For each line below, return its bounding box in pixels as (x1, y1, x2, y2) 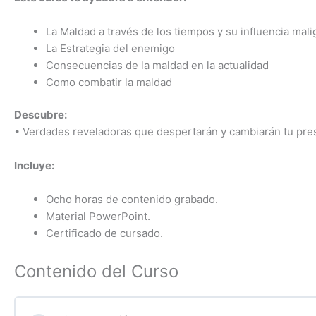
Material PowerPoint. (46, 209, 150, 224)
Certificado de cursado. (46, 226, 163, 241)
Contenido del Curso (14, 261, 178, 282)
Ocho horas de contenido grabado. (46, 193, 218, 207)
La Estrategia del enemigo (46, 41, 175, 55)
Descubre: (14, 108, 67, 122)
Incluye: (14, 159, 54, 173)
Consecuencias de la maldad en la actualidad (46, 58, 269, 72)
